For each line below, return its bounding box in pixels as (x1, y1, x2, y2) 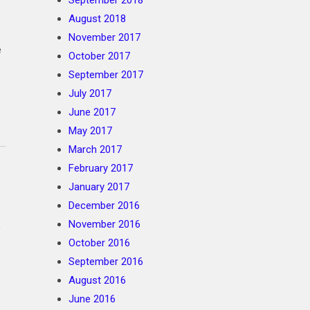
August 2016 (69, 274, 126, 286)
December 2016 (69, 199, 140, 212)
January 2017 (69, 181, 129, 193)
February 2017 (69, 162, 133, 174)
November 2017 (69, 31, 140, 44)
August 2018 (69, 12, 126, 25)
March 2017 (69, 143, 122, 156)
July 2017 (69, 87, 111, 100)
